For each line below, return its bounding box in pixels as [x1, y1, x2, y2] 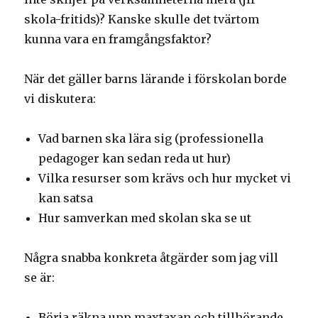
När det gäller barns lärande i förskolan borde [24, 72, 287, 87]
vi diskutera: [24, 92, 97, 106]
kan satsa [38, 191, 94, 206]
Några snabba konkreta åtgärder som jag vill [24, 251, 279, 265]
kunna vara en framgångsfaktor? [24, 32, 212, 47]
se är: [24, 270, 55, 285]
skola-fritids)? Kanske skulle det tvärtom [24, 12, 260, 27]
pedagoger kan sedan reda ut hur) [38, 151, 231, 166]
